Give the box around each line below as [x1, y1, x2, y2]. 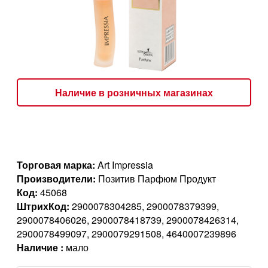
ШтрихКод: [17, 199, 69, 213]
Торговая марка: [17, 157, 95, 172]
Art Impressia [95, 157, 153, 172]
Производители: [17, 171, 96, 185]
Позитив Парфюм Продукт [96, 171, 216, 185]
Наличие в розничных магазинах [55, 85, 213, 99]
